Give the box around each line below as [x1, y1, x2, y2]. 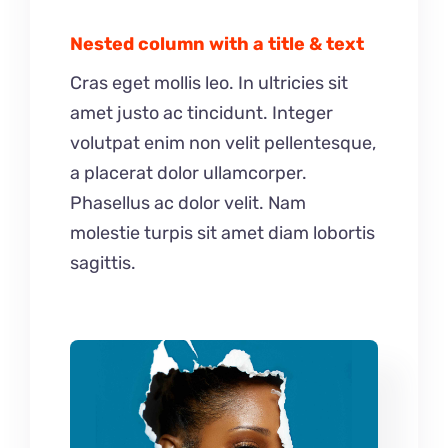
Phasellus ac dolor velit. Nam [70, 192, 306, 215]
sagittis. [70, 252, 136, 275]
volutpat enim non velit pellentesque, [70, 132, 376, 155]
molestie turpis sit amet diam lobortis [70, 222, 375, 245]
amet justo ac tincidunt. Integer [70, 102, 333, 125]
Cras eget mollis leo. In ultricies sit [70, 72, 348, 95]
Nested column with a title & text [70, 33, 364, 56]
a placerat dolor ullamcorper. [70, 162, 307, 185]
